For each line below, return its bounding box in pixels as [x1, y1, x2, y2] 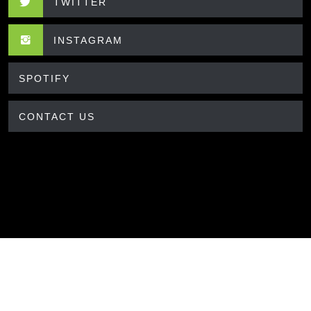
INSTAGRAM [53, 35, 123, 47]
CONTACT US [19, 111, 95, 123]
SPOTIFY [19, 73, 70, 85]
